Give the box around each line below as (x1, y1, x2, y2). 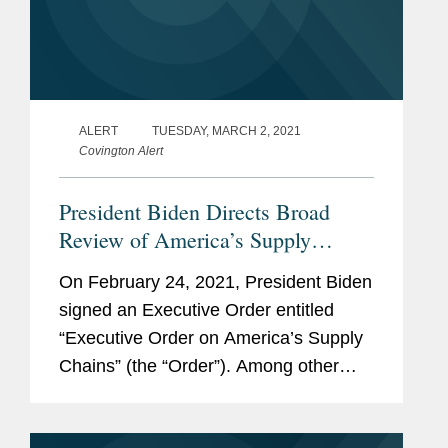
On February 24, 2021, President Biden (59, 271, 372, 292)
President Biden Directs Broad (59, 196, 330, 226)
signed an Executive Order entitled (59, 299, 334, 320)
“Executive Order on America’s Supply (59, 327, 363, 348)
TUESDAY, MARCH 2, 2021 (152, 123, 301, 138)
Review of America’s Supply (59, 224, 311, 254)
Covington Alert (79, 143, 163, 158)
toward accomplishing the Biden (59, 411, 313, 432)
